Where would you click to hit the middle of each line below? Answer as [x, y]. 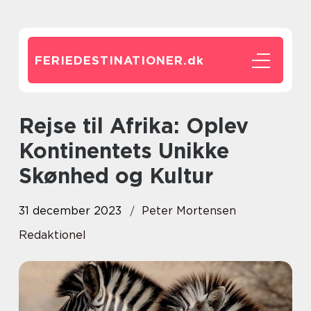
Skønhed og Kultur [116, 176]
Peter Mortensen [189, 211]
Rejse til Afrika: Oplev [26, 126]
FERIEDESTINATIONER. [111, 60]
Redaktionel [52, 235]
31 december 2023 [70, 211]
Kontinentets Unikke [124, 151]
